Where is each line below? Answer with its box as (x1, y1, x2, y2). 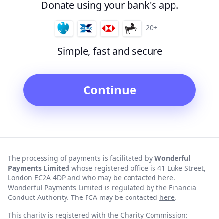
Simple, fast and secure (57, 44, 162, 58)
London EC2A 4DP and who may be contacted (8, 173, 158, 182)
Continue (83, 81, 136, 98)
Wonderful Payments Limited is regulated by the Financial (8, 182, 198, 192)
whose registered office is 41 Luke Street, (69, 163, 206, 173)
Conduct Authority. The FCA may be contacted (8, 192, 159, 202)
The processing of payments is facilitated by (8, 153, 154, 163)
